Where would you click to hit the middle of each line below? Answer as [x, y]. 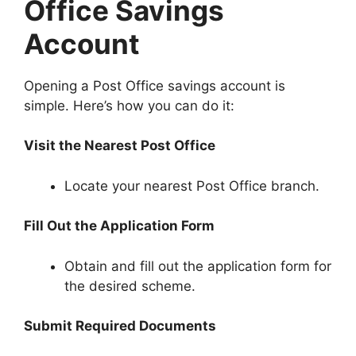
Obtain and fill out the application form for [198, 266]
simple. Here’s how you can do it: [129, 105]
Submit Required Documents [120, 326]
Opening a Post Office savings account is [155, 85]
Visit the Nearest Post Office [120, 146]
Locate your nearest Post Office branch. [192, 186]
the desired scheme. [130, 286]
